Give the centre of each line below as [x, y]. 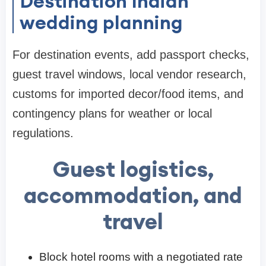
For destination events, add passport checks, [131, 54]
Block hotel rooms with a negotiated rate [141, 256]
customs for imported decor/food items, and [128, 94]
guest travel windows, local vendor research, [129, 74]
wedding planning [101, 22]
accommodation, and [133, 195]
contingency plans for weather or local [112, 113]
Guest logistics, [133, 169]
